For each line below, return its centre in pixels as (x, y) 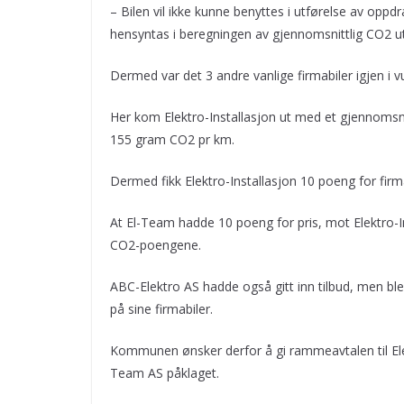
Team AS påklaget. (165, 372)
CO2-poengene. (156, 244)
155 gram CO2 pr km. (172, 139)
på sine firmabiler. (161, 308)
